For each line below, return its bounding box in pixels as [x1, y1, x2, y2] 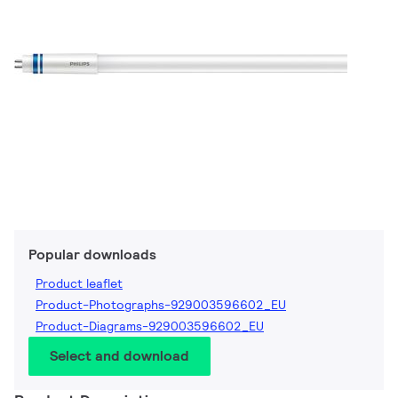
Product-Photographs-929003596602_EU [36, 297, 286, 314]
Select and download [50, 346, 189, 366]
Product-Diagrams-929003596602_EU [36, 318, 264, 335]
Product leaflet [36, 275, 123, 292]
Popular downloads [28, 245, 156, 265]
